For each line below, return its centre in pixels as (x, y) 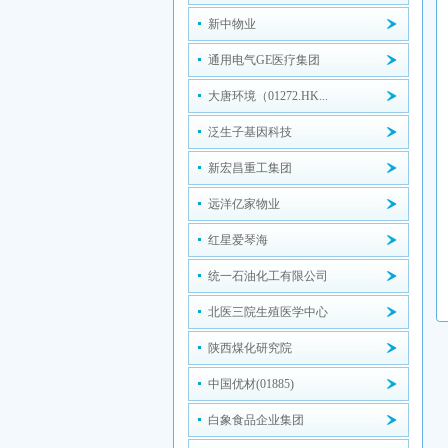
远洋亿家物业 (243, 204)
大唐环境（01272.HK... (267, 96)
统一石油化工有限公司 (267, 276)
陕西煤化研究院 (249, 348)
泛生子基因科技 (249, 132)
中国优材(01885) (250, 384)
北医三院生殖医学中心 (267, 312)
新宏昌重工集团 (249, 168)
